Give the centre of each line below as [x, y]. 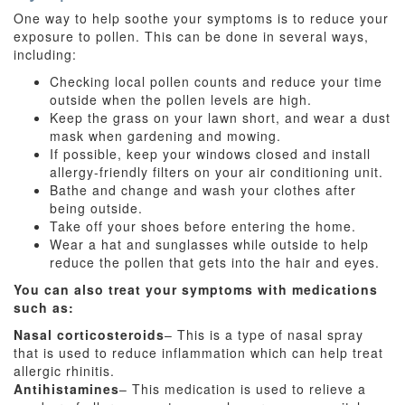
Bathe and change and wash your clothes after [203, 190]
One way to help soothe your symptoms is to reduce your [201, 18]
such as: [44, 307]
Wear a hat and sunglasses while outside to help [209, 244]
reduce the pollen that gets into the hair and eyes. [215, 262]
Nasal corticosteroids [89, 334]
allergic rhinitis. [64, 371]
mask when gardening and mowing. [165, 136]
